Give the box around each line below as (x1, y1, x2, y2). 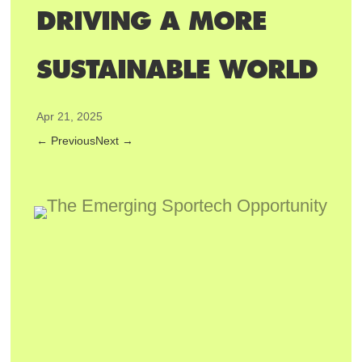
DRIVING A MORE (36, 6, 267, 36)
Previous (51, 134, 96, 147)
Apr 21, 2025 (36, 110, 103, 123)
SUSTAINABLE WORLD (36, 54, 318, 85)
